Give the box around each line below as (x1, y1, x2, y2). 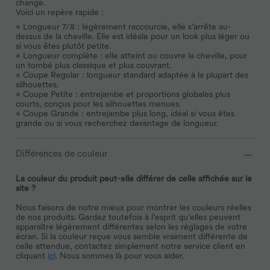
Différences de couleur (16, 148, 107, 159)
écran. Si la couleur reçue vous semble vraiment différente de (16, 231, 248, 241)
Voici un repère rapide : (16, 7, 106, 17)
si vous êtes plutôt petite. (16, 40, 113, 51)
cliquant (16, 250, 48, 260)
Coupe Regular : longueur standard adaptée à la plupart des (23, 69, 248, 80)
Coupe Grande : (23, 108, 86, 118)
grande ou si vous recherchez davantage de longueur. (16, 118, 221, 128)
